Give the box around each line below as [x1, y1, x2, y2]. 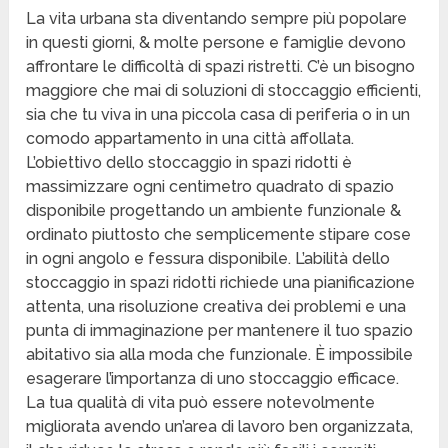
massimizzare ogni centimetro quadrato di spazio [26, 177, 395, 197]
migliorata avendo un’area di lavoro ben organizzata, [26, 417, 414, 437]
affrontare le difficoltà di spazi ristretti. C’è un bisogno [26, 57, 416, 77]
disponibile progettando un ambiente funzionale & [26, 201, 402, 221]
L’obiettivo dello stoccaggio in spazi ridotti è [26, 153, 353, 173]
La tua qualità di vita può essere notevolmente [26, 393, 376, 413]
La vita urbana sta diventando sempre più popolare [26, 9, 408, 29]
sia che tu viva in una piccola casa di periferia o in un [26, 105, 411, 125]
